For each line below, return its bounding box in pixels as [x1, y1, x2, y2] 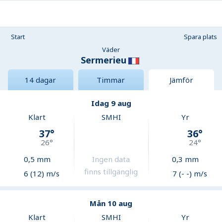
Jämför [169, 75, 193, 85]
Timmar [97, 75, 125, 85]
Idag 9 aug [91, 98, 131, 109]
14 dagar [25, 75, 56, 85]
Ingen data [92, 154, 130, 165]
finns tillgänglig [84, 166, 138, 177]
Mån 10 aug [90, 198, 132, 209]
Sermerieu [81, 54, 126, 66]
